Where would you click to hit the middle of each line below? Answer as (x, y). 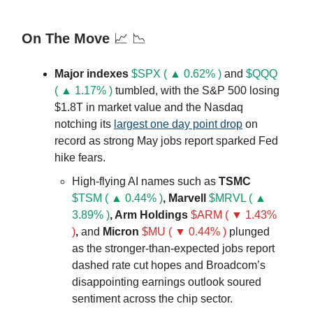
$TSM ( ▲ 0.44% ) (117, 198)
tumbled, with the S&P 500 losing (196, 90)
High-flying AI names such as (145, 181)
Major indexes (92, 73)
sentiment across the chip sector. (152, 298)
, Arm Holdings (150, 214)
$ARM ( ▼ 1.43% (234, 214)
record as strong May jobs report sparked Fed (166, 140)
